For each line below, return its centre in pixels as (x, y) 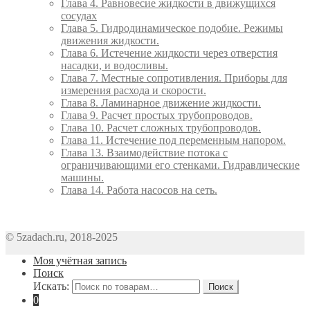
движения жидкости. (110, 41)
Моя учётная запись (80, 261)
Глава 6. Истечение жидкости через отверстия (169, 53)
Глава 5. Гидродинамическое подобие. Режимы (172, 28)
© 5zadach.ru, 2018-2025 (62, 237)
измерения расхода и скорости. (134, 91)
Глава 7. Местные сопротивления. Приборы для (174, 78)
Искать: (51, 286)
